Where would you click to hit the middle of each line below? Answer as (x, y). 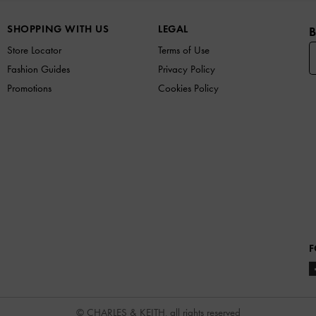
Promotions (29, 88)
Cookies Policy (188, 88)
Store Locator (34, 50)
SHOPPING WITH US (58, 29)
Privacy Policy (187, 69)
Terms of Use (184, 50)
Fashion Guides (38, 69)
